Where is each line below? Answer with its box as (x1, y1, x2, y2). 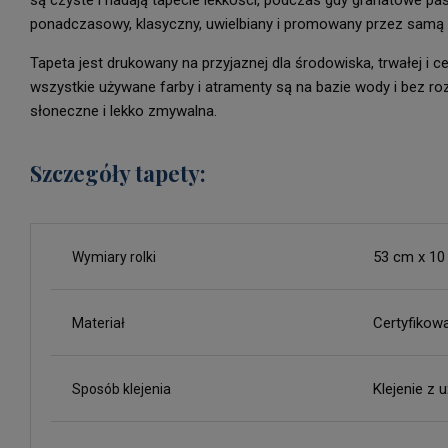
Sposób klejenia (72, 381, 171, 398)
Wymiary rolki (72, 249, 156, 266)
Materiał (72, 315, 125, 332)
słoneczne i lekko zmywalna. (30, 102, 217, 121)
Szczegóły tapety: (30, 158, 206, 189)
